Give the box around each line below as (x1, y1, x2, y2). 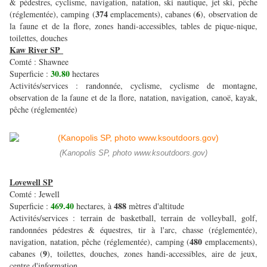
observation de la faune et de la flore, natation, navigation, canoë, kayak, (10, 92, 257, 104)
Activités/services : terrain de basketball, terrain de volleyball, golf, (10, 212, 257, 224)
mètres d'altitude (129, 200, 187, 212)
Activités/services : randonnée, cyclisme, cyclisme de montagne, (10, 80, 257, 92)
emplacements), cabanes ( (110, 8, 197, 20)
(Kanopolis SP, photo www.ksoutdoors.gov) (60, 149, 207, 158)
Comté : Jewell (10, 188, 63, 200)
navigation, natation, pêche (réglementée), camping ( (10, 236, 190, 248)
